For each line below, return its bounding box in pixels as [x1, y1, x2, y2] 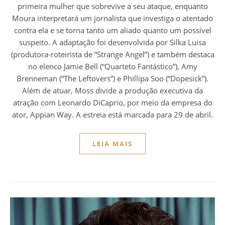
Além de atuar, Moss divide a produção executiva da [22, 85, 203, 96]
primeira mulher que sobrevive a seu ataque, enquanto [17, 1, 208, 12]
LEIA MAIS [92, 139, 133, 149]
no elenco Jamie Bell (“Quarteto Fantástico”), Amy [28, 61, 197, 72]
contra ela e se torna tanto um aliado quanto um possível [14, 25, 211, 36]
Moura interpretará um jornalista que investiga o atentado [12, 13, 213, 24]
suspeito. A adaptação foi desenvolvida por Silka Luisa [19, 37, 206, 48]
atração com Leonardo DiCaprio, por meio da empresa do [13, 97, 212, 108]
